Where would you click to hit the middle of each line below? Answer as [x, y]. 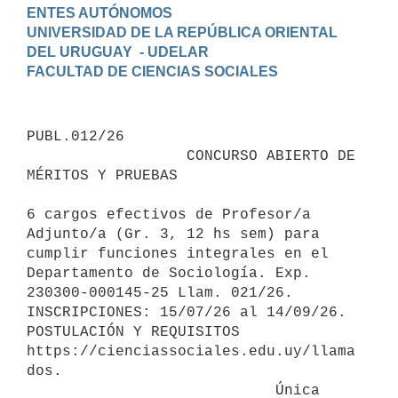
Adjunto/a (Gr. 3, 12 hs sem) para [173, 234]
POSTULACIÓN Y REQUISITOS [133, 332]
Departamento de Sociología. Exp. [169, 273]
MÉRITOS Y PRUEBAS [102, 175]
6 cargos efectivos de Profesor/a [169, 215]
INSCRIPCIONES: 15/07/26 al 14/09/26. [187, 312]
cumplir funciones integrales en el [178, 254]
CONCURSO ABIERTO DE [107, 156]
